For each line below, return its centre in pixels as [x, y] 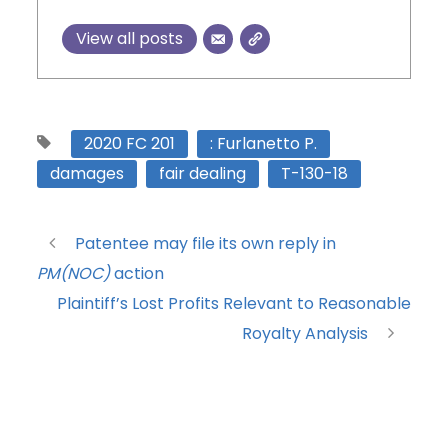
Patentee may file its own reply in [206, 244]
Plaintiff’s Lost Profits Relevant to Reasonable [233, 304]
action [137, 274]
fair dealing [203, 174]
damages [87, 174]
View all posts [130, 39]
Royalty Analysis [304, 334]
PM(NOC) [74, 274]
